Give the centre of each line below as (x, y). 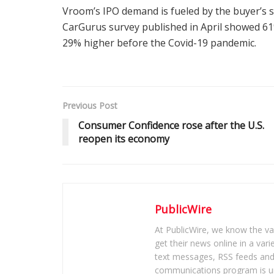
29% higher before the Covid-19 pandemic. (159, 43)
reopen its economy (124, 139)
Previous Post (90, 105)
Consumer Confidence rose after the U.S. (171, 125)
